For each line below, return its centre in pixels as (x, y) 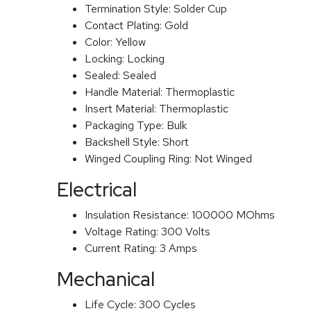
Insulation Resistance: (138, 215)
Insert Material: (122, 108)
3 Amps (178, 248)
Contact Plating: (125, 25)
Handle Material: (125, 92)
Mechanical (106, 279)
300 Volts (186, 231)
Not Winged (223, 158)
